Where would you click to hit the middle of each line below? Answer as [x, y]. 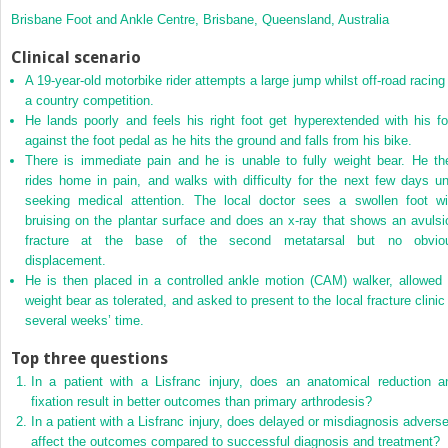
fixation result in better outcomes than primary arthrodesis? [201, 401]
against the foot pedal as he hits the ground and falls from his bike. [218, 140]
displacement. [65, 260]
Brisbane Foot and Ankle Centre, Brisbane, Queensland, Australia [200, 19]
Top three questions [89, 358]
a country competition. [89, 100]
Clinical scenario [76, 57]
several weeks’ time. [84, 320]
